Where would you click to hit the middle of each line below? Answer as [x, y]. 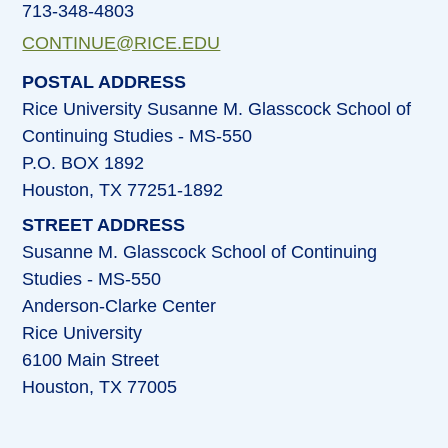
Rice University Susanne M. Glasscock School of [217, 109]
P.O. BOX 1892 [83, 163]
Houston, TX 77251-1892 [123, 190]
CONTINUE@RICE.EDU [121, 43]
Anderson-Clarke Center [119, 306]
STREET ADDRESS [104, 225]
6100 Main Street [91, 360]
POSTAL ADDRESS [104, 82]
